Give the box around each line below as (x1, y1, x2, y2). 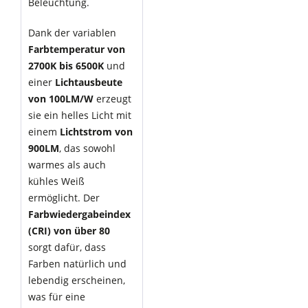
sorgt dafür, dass (28, 241, 106, 254)
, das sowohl (59, 142, 115, 155)
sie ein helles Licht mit (28, 109, 131, 122)
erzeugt (93, 92, 131, 105)
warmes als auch (28, 158, 106, 171)
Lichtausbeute (55, 76, 122, 89)
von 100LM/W (28, 92, 93, 105)
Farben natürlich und (28, 257, 126, 270)
